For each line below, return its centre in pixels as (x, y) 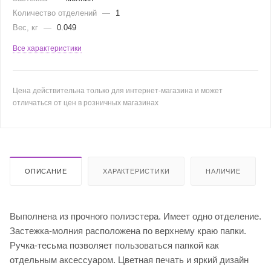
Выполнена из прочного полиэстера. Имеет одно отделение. (135, 216)
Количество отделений (56, 13)
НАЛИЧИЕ (223, 171)
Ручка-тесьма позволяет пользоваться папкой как (114, 245)
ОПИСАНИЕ (46, 171)
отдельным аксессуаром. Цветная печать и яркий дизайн (129, 260)
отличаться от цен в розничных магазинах (86, 103)
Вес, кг (27, 27)
